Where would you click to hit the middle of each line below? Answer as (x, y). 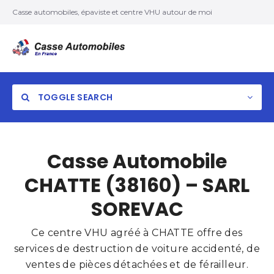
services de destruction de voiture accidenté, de (137, 249)
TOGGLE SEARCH (74, 97)
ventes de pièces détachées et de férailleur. (137, 265)
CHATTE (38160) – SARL (137, 185)
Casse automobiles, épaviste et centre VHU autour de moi (112, 12)
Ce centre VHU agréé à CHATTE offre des (137, 233)
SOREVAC (137, 209)
